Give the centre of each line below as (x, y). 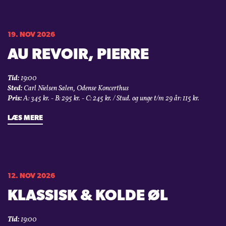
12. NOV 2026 (31, 177)
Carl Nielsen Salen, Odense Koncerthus (75, 89)
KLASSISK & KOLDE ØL (88, 197)
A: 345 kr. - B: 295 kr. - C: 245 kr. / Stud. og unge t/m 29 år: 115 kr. (110, 99)
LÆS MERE (25, 119)
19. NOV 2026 (31, 35)
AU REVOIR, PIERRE (78, 55)
